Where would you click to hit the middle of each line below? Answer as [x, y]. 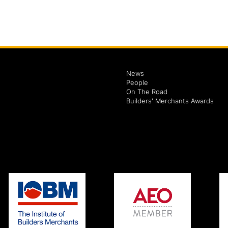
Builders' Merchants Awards [170, 101]
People [137, 83]
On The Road [147, 92]
